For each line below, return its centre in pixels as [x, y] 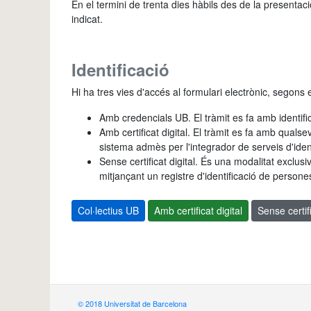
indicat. [87, 19]
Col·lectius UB [108, 211]
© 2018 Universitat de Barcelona [132, 304]
